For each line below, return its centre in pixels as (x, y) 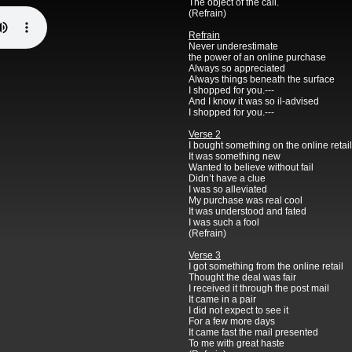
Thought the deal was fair (242, 278)
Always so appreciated (237, 69)
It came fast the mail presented (253, 333)
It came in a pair (222, 300)
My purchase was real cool (246, 201)
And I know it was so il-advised (254, 102)
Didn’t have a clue (227, 179)
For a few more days (232, 322)
